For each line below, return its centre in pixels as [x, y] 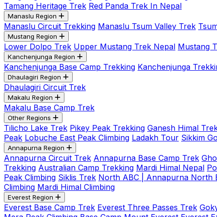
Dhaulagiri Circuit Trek [45, 87]
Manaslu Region [32, 16]
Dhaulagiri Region [34, 77]
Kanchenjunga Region [41, 57]
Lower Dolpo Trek [38, 46]
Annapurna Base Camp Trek [146, 158]
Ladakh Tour [155, 138]
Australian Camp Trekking [86, 168]
